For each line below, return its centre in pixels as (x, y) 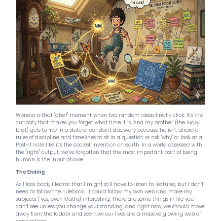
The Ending (30, 172)
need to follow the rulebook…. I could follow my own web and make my (104, 192)
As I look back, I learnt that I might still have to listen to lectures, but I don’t (110, 184)
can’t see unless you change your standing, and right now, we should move (110, 207)
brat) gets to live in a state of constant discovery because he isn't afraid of (108, 130)
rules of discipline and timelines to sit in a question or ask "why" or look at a (109, 138)
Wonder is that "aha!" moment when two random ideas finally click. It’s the (109, 115)
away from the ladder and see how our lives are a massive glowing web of (108, 214)
